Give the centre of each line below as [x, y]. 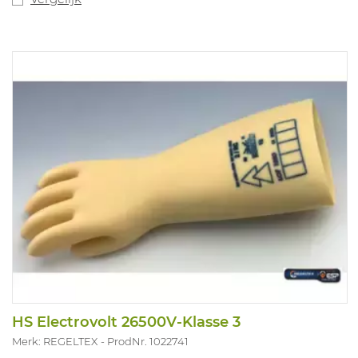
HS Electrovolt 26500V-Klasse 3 [126, 322]
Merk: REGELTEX [55, 342]
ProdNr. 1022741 [148, 342]
